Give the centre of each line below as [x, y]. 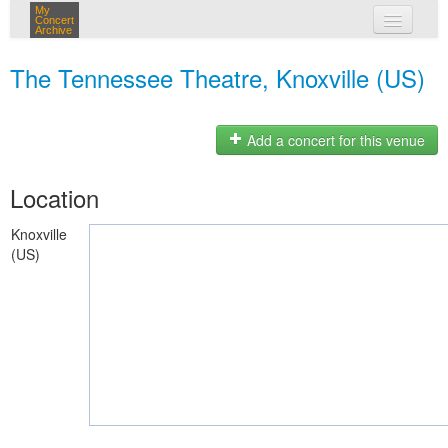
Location [54, 197]
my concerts [253, 58]
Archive [53, 30]
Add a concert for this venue [334, 140]
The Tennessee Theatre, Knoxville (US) [217, 77]
